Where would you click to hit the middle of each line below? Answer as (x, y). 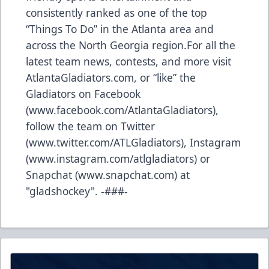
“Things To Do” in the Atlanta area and (120, 29)
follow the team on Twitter (90, 126)
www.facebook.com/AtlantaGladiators (121, 110)
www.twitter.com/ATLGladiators (105, 142)
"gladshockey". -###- (77, 191)
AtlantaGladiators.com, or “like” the (111, 77)
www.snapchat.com (126, 174)
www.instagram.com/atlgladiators (111, 158)
